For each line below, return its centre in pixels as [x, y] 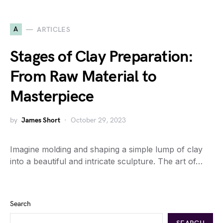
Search [20, 204]
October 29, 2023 [98, 120]
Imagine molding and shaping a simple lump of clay [106, 149]
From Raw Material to [83, 77]
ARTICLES [54, 29]
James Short [41, 120]
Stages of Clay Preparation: [102, 57]
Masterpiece [52, 97]
